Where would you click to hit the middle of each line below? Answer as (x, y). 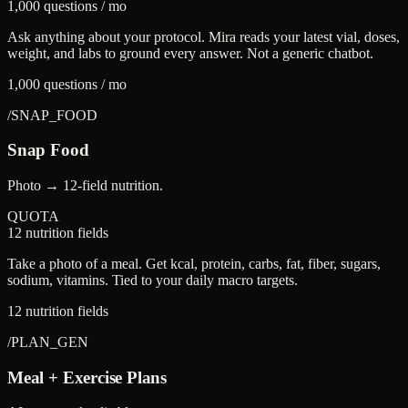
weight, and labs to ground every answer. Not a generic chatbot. (190, 53)
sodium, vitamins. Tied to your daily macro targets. (153, 280)
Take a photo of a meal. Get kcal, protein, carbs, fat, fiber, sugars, (194, 263)
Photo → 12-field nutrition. (85, 185)
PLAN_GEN (50, 342)
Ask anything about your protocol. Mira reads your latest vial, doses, (204, 36)
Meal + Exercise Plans (87, 377)
